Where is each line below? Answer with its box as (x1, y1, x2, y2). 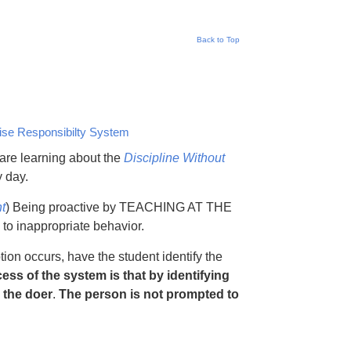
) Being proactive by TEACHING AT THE (5, 201, 232, 214)
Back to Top (197, 35, 240, 44)
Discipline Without (124, 151, 225, 165)
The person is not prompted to (59, 288, 239, 301)
